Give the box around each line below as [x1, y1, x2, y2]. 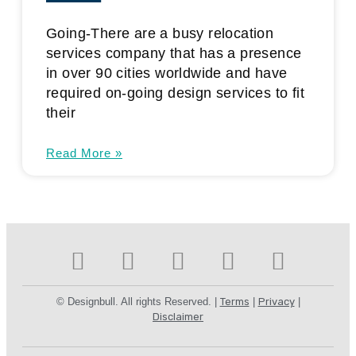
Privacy [257, 295, 295, 308]
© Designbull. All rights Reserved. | [56, 295, 220, 308]
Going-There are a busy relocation [46, 25, 274, 41]
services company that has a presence [46, 44, 302, 61]
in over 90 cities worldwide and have [46, 64, 288, 81]
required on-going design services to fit [46, 84, 304, 101]
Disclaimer [153, 310, 203, 323]
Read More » [46, 145, 122, 160]
